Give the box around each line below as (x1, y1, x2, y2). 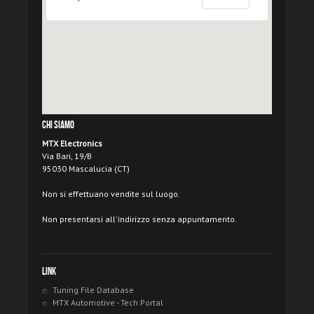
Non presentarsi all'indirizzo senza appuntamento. (42, 214, 237, 225)
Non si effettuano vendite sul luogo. (42, 189, 180, 200)
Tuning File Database (53, 285, 134, 296)
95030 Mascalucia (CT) (42, 163, 130, 175)
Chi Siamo (42, 119, 74, 132)
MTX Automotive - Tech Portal (53, 297, 163, 308)
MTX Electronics (42, 138, 102, 149)
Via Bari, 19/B (42, 151, 92, 162)
